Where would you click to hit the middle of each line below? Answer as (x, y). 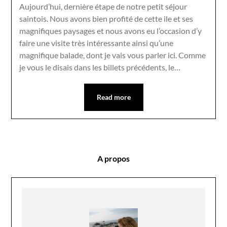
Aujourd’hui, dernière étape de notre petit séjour (103, 6)
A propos (113, 158)
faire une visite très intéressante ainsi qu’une (97, 43)
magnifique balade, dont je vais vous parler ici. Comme (113, 55)
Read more (113, 97)
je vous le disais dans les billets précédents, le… (100, 67)
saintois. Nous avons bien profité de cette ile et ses (106, 18)
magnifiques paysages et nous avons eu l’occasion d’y (111, 30)
